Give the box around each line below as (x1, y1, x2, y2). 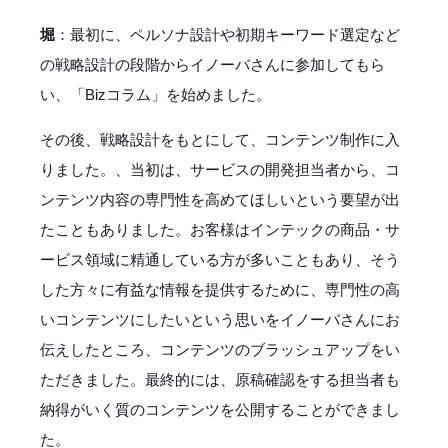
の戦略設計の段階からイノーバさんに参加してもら (40, 55, 385, 73)
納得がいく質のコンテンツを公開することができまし (40, 400, 400, 418)
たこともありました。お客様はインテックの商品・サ (40, 220, 400, 238)
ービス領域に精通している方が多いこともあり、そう (40, 250, 400, 268)
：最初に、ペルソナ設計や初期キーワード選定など (55, 25, 400, 43)
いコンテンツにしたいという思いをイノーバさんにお (40, 310, 400, 328)
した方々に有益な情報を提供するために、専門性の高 (40, 280, 400, 298)
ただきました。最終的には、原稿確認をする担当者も (40, 370, 400, 388)
